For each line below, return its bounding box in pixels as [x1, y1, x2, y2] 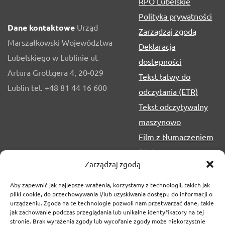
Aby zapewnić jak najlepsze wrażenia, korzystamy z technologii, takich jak [10, 181, 210, 189]
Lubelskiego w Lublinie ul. [8, 52, 99, 63]
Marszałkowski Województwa [8, 37, 113, 48]
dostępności [139, 56, 182, 66]
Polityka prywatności [139, 11, 212, 21]
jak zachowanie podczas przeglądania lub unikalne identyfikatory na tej [10, 208, 204, 216]
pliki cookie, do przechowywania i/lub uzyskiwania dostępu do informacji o [10, 190, 212, 198]
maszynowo [139, 116, 181, 127]
